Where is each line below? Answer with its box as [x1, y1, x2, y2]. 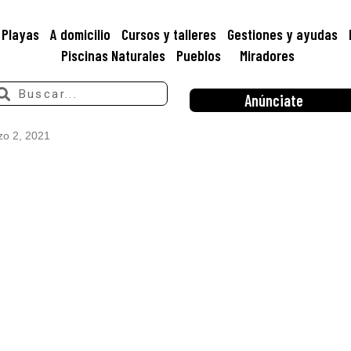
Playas [2, 25, 40, 43]
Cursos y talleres [121, 25, 217, 43]
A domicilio [50, 25, 111, 43]
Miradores [240, 46, 295, 64]
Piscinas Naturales [61, 46, 166, 64]
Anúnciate [244, 90, 303, 110]
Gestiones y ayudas [227, 25, 338, 43]
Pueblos [176, 46, 222, 64]
